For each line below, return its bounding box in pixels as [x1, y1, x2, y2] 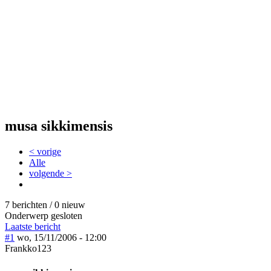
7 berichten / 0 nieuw [5, 200, 85, 211]
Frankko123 [5, 243, 51, 254]
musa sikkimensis [5, 118, 113, 134]
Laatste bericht [5, 221, 60, 232]
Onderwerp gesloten [5, 211, 82, 221]
